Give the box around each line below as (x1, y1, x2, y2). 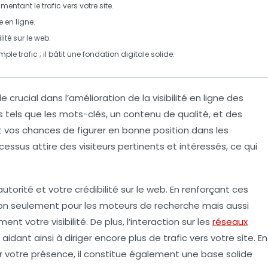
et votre (33, 182, 75, 196)
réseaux (212, 215, 248, 228)
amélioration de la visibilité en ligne (69, 91, 224, 104)
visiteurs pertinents (79, 139, 165, 153)
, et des (209, 107, 242, 120)
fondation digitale (83, 48, 149, 59)
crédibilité (75, 182, 118, 196)
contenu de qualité (123, 107, 209, 120)
